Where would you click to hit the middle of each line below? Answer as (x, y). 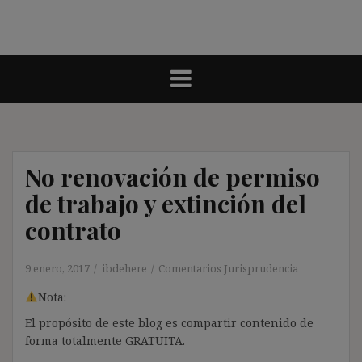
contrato (73, 230)
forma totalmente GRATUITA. (105, 340)
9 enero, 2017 (57, 268)
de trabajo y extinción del (166, 203)
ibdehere (124, 268)
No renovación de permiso (173, 177)
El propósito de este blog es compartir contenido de (169, 322)
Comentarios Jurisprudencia (228, 268)
